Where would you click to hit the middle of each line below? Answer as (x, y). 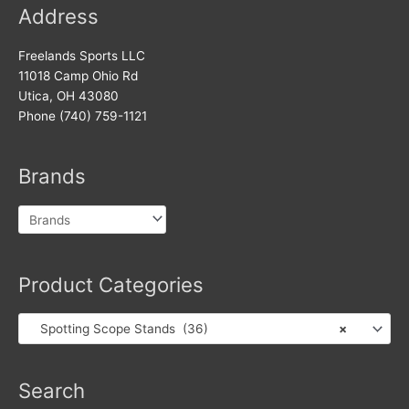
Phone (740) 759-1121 (83, 115)
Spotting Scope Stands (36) (118, 329)
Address (58, 16)
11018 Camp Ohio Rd (78, 75)
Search (52, 391)
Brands (52, 176)
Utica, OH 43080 (68, 95)
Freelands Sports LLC (82, 55)
